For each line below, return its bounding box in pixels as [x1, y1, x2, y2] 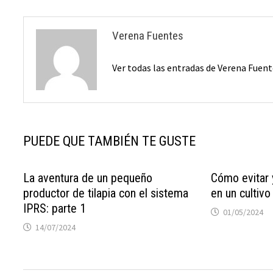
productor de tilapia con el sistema [23, 186, 189, 201]
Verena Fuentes [112, 29, 184, 43]
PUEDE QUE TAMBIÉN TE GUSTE [23, 133, 196, 149]
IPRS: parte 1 [23, 201, 87, 216]
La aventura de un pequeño [23, 171, 153, 186]
